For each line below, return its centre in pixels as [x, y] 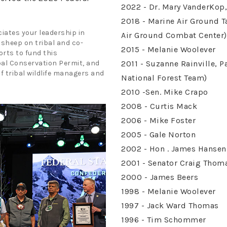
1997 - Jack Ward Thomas [170, 205]
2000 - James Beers [160, 177]
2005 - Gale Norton [158, 135]
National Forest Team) [164, 78]
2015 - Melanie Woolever [168, 49]
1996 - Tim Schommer [164, 220]
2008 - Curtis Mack [159, 106]
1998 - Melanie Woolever [168, 191]
